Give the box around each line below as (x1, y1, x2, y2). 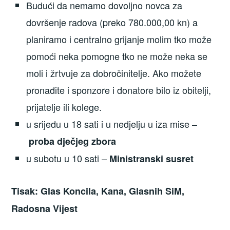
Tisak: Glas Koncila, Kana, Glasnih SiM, (11, 184, 185, 198)
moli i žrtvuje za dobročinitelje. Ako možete (26, 66, 202, 80)
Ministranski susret (109, 152, 194, 166)
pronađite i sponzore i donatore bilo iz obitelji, (26, 83, 212, 97)
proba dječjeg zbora (29, 135, 117, 148)
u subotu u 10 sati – (26, 151, 110, 165)
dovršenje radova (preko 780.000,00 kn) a (26, 15, 198, 29)
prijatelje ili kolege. (26, 100, 102, 114)
